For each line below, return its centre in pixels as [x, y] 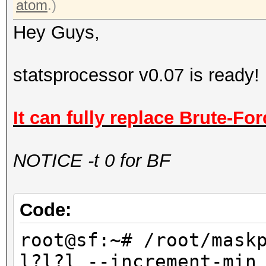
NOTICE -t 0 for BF [92, 161]
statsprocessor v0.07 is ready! [136, 75]
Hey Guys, [56, 32]
